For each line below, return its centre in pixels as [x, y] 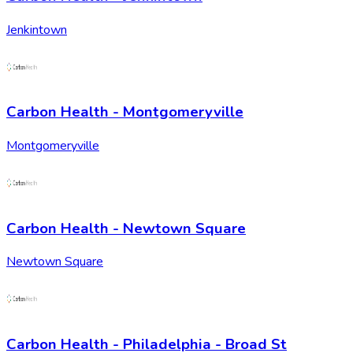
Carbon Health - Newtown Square [126, 228]
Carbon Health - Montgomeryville [125, 112]
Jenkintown [37, 30]
